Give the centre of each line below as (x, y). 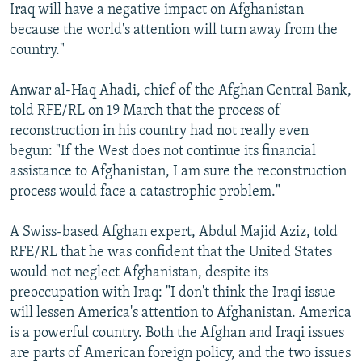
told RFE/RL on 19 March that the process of (145, 111)
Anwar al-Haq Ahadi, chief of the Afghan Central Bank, (181, 90)
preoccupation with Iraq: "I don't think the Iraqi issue (173, 293)
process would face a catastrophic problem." (145, 192)
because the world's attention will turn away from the (174, 30)
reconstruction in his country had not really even (159, 131)
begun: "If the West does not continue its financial (163, 151)
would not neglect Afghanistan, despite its (139, 272)
